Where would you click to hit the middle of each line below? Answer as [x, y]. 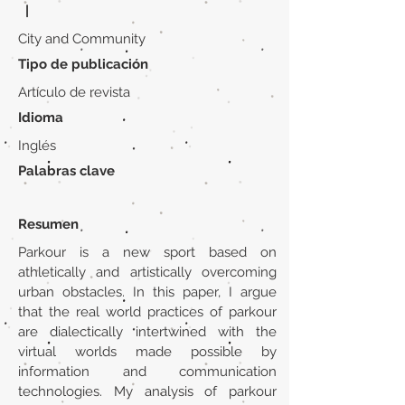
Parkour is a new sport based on [147, 252]
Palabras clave [66, 171]
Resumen [48, 224]
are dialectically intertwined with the [147, 332]
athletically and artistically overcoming [147, 272]
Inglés [37, 146]
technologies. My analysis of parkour [147, 391]
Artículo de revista [74, 92]
